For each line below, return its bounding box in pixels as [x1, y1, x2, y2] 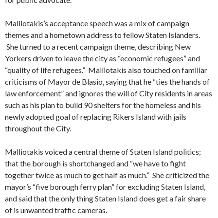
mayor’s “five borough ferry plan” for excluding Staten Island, [5, 182, 205, 192]
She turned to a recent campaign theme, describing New [5, 42, 191, 52]
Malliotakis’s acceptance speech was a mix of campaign [5, 18, 189, 28]
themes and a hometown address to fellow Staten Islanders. [5, 30, 200, 40]
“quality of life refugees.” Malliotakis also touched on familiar [5, 65, 207, 75]
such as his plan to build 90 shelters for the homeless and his [5, 100, 201, 110]
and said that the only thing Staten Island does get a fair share [5, 194, 206, 203]
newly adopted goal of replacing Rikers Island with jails [5, 112, 186, 122]
